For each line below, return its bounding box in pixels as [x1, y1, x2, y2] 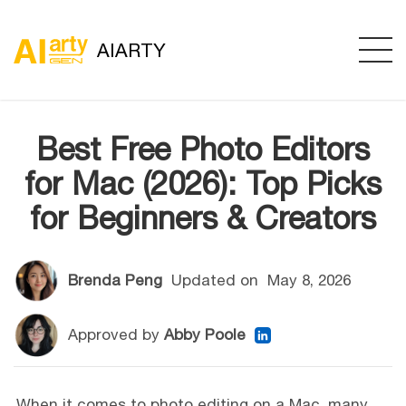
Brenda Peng [68, 270, 162, 289]
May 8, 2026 [263, 270, 351, 289]
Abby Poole [164, 324, 246, 343]
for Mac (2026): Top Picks [24, 165, 382, 201]
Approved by [68, 324, 164, 343]
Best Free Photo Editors [36, 130, 370, 167]
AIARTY [97, 38, 166, 61]
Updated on [162, 270, 263, 289]
